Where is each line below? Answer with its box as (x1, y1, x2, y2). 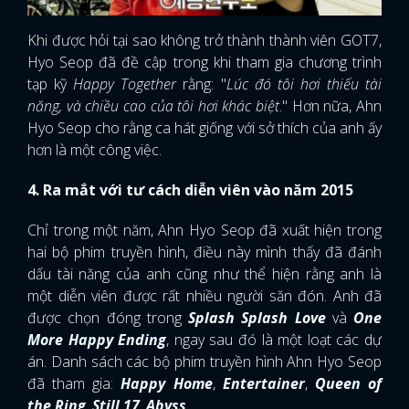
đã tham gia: (27, 373, 121, 394)
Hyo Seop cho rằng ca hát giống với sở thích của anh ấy (27, 118, 382, 139)
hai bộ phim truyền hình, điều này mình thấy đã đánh (27, 242, 382, 263)
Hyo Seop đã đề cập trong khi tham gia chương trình (27, 52, 382, 73)
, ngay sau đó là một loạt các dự (166, 330, 383, 351)
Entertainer (222, 373, 305, 394)
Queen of (314, 373, 383, 394)
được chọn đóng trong (27, 308, 188, 329)
